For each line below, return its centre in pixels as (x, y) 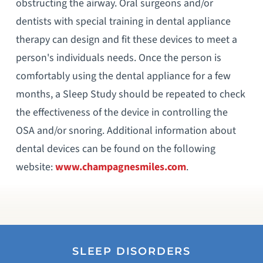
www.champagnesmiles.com (120, 167)
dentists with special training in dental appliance (123, 21)
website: (35, 167)
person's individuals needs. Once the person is (118, 58)
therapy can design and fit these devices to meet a (126, 39)
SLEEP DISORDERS (131, 251)
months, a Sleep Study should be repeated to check (130, 94)
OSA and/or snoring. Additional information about (126, 130)
